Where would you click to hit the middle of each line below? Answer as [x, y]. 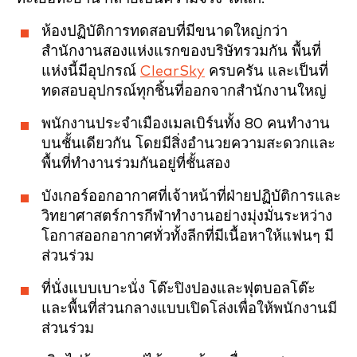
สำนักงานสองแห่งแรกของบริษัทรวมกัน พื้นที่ [181, 51]
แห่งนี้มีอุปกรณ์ [91, 71]
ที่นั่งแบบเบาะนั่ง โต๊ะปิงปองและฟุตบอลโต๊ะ [178, 289]
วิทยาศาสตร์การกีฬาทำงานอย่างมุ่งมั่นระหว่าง [187, 216]
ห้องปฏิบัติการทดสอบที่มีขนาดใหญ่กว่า [165, 31]
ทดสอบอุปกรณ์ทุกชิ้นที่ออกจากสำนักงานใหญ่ [184, 91]
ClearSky [173, 71]
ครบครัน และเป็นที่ [267, 71]
